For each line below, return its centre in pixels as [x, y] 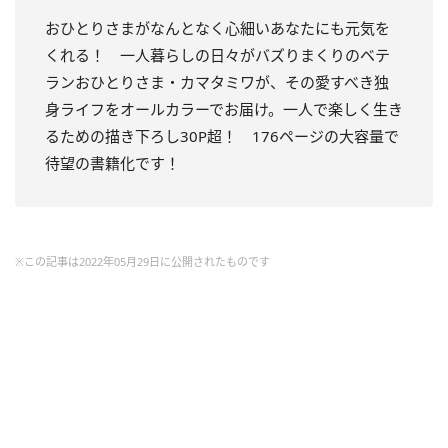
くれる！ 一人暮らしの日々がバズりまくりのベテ [217, 54]
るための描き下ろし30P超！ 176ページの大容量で [222, 135]
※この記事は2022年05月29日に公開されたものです [142, 261]
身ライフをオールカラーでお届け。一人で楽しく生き [224, 108]
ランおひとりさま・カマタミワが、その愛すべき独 [217, 81]
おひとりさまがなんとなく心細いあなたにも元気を [217, 27]
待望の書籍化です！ [112, 162]
